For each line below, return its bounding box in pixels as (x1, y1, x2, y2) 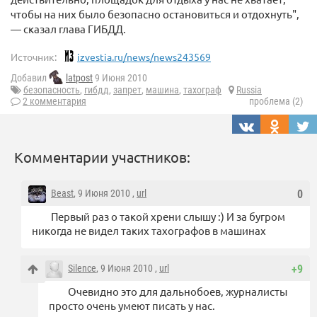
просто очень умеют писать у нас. (49, 299, 215, 313)
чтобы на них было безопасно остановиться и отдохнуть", (11, 7, 299, 21)
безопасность (23, 84, 80, 96)
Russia (236, 84, 262, 96)
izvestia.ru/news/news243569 (77, 50, 211, 63)
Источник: (11, 50, 57, 63)
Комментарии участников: (14, 148, 190, 166)
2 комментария (23, 96, 86, 108)
